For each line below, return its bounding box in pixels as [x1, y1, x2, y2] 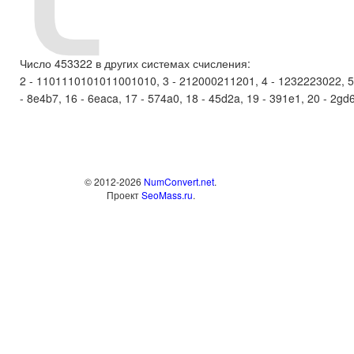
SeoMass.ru [141, 188, 193, 201]
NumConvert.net [144, 175, 214, 188]
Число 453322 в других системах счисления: [20, 55, 250, 71]
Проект [106, 188, 141, 201]
